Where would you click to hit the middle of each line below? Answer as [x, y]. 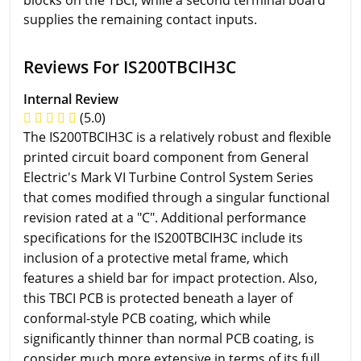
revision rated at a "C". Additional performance [165, 217]
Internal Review [71, 99]
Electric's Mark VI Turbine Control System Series [168, 177]
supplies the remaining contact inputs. [140, 19]
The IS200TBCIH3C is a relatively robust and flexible [177, 137]
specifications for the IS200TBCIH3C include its [163, 237]
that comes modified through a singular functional [176, 197]
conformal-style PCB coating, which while [147, 318]
